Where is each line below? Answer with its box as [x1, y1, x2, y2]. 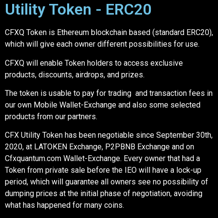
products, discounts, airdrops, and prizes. [5, 70, 145, 79]
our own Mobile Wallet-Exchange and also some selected [5, 100, 200, 109]
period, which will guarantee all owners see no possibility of [5, 177, 208, 187]
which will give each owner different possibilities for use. [5, 39, 200, 49]
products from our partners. [5, 111, 97, 121]
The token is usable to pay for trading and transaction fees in [5, 88, 213, 98]
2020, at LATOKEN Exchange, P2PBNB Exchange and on [5, 142, 194, 152]
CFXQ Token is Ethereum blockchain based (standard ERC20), [5, 28, 213, 37]
